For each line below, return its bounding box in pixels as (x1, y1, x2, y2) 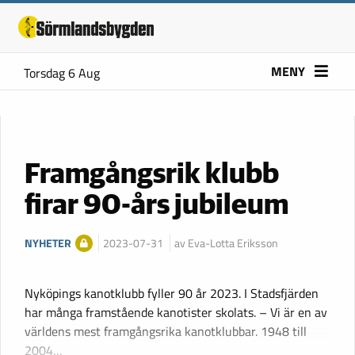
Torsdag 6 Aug (24, 63, 100, 82)
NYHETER (25, 234, 71, 252)
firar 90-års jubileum (25, 191, 288, 220)
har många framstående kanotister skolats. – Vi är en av (25, 302, 327, 322)
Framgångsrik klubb (25, 160, 279, 189)
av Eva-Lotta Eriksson (174, 234, 278, 252)
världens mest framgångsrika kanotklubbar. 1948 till (25, 321, 307, 341)
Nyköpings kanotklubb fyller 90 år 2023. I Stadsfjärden (25, 283, 319, 303)
